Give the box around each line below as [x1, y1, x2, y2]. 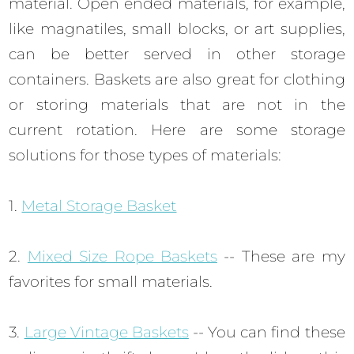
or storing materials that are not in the [9, 96, 345, 115]
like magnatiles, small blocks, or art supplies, [9, 20, 345, 39]
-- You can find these [188, 323, 345, 342]
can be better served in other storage [9, 45, 345, 64]
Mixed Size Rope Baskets [27, 247, 218, 266]
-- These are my [217, 247, 345, 266]
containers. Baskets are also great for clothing [9, 70, 345, 89]
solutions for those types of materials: [9, 146, 286, 165]
